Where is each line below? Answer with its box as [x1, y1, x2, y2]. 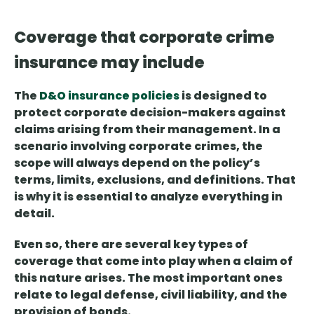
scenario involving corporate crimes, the [14, 138, 263, 155]
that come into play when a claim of [74, 253, 293, 270]
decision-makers [128, 104, 235, 121]
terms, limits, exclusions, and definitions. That [14, 172, 296, 189]
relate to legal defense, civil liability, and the [14, 287, 287, 303]
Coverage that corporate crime [14, 26, 275, 49]
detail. [14, 205, 55, 222]
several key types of [125, 236, 248, 253]
